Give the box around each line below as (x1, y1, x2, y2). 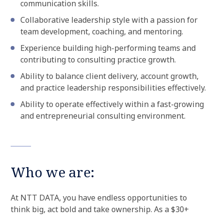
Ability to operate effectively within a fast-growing (20, 99, 204, 109)
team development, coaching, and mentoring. (20, 26, 183, 37)
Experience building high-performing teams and (20, 43, 196, 53)
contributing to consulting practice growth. (20, 54, 176, 65)
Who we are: (11, 163, 94, 181)
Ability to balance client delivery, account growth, (20, 71, 199, 81)
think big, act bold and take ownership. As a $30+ (11, 204, 189, 215)
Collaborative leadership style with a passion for (20, 15, 198, 25)
